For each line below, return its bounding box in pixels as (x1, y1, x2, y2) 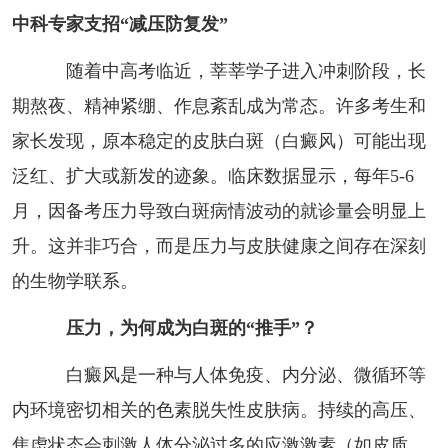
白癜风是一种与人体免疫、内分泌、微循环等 (29, 364, 426, 385)
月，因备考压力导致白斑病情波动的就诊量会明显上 (11, 200, 426, 221)
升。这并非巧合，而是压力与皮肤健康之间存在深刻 (11, 235, 426, 256)
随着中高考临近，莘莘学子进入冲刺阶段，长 (29, 60, 426, 81)
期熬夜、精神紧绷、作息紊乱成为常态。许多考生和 (11, 95, 426, 116)
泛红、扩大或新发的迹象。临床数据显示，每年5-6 (11, 165, 414, 186)
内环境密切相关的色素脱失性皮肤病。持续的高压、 (11, 399, 426, 420)
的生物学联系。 (11, 270, 138, 291)
